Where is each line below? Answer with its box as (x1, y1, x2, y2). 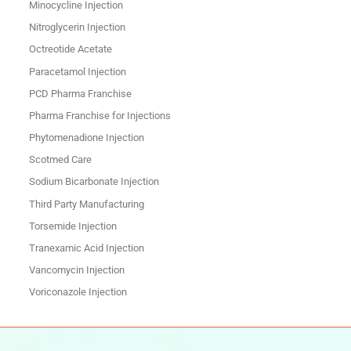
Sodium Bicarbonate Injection (28, 175, 159, 188)
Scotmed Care (28, 154, 92, 166)
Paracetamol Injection (28, 65, 126, 78)
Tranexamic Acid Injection (28, 242, 144, 255)
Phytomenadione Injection (28, 132, 144, 144)
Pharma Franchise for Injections (28, 109, 171, 121)
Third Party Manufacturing (28, 197, 144, 210)
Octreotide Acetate (28, 43, 112, 56)
